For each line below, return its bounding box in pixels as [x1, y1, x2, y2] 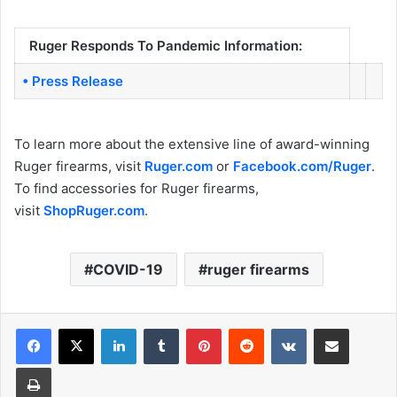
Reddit [263, 320, 299, 335]
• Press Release [21, 73, 123, 90]
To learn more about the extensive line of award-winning [14, 135, 370, 152]
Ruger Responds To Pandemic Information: [21, 37, 302, 55]
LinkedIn [136, 320, 182, 335]
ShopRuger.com [43, 201, 144, 219]
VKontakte [306, 320, 362, 335]
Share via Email [348, 320, 377, 335]
